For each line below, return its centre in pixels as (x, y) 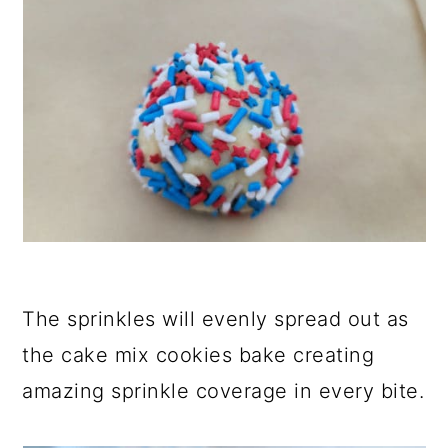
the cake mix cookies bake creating (198, 355)
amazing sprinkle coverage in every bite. (223, 391)
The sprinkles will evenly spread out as (215, 319)
